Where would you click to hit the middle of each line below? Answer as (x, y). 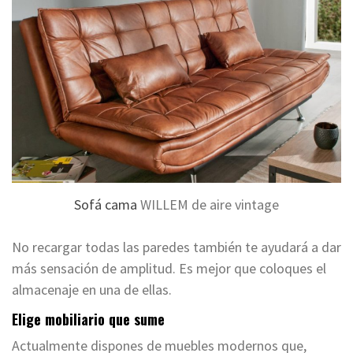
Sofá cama (106, 205)
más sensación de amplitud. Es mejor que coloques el (169, 269)
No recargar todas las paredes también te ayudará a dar (176, 247)
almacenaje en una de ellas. (92, 290)
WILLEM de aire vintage (208, 205)
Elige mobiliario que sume (88, 320)
